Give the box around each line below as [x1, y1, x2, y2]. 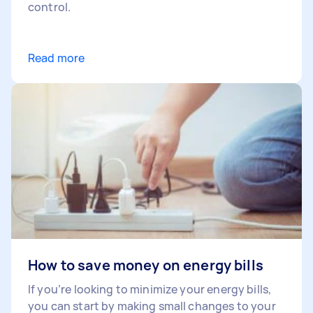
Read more [28, 50, 85, 66]
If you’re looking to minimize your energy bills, [28, 281, 272, 297]
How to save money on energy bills [28, 255, 263, 275]
